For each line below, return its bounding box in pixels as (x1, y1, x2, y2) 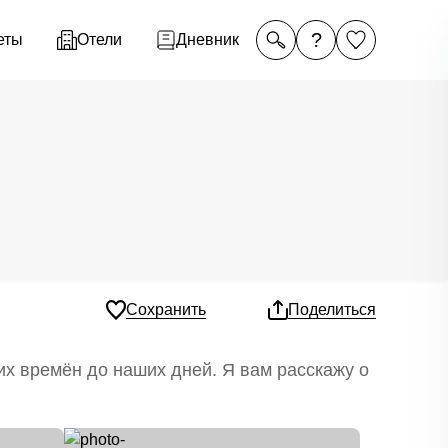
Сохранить (126, 300, 206, 318)
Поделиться (288, 300, 376, 318)
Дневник (176, 31, 239, 48)
